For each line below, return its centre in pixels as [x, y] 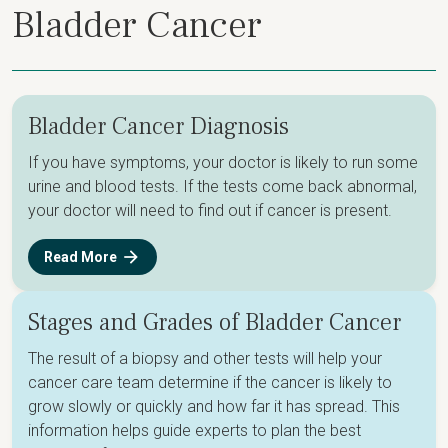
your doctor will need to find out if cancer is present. [212, 210]
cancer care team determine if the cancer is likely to [210, 382]
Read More [80, 256]
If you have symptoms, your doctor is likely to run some [223, 162]
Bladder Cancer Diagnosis [158, 126]
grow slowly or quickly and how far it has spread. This [214, 406]
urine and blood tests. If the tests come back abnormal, [222, 186]
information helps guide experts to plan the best [194, 430]
